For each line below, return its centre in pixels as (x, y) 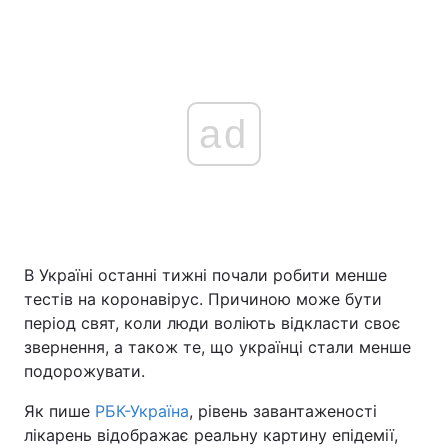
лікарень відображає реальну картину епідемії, (211, 435)
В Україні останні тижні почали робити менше (205, 275)
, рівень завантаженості (283, 411)
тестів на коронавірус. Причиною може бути (203, 299)
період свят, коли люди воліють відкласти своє (212, 323)
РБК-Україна (142, 411)
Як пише (59, 411)
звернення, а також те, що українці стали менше (217, 347)
